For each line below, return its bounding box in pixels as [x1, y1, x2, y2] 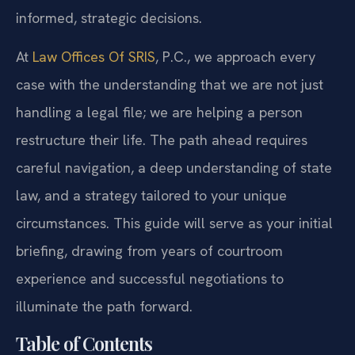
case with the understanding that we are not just [16, 75, 323, 94]
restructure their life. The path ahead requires [16, 131, 307, 150]
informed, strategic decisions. [16, 8, 202, 27]
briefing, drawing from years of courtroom [16, 242, 283, 261]
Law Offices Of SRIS [32, 48, 155, 67]
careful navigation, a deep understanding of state [16, 158, 332, 177]
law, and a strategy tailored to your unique [16, 186, 287, 205]
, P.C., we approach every [155, 48, 315, 67]
